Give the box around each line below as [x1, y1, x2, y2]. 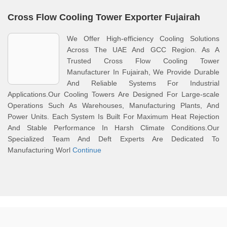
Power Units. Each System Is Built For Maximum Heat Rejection [8, 112, 219, 121]
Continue [72, 146, 101, 154]
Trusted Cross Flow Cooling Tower [67, 57, 219, 65]
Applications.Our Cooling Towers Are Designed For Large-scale [8, 90, 219, 98]
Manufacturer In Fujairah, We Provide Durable [67, 68, 219, 76]
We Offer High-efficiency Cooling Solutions [67, 34, 219, 43]
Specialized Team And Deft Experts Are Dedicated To [8, 135, 219, 143]
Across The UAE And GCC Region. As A [67, 46, 219, 54]
